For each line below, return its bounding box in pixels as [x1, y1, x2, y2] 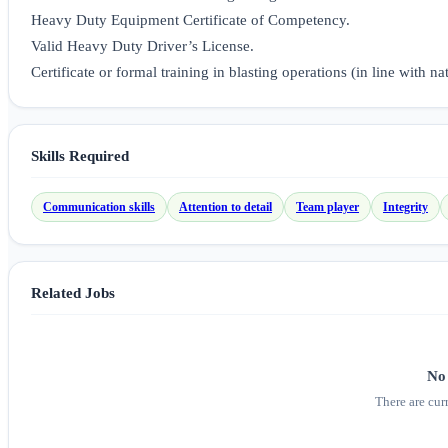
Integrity [383, 199, 428, 214]
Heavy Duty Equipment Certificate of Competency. [31, 12, 350, 29]
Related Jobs [31, 284, 115, 302]
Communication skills [43, 199, 155, 214]
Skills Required [31, 147, 129, 165]
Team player [296, 199, 359, 214]
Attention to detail [179, 199, 272, 214]
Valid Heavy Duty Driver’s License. [31, 38, 254, 55]
